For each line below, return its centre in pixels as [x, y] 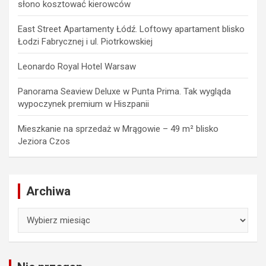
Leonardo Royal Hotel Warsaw [77, 66]
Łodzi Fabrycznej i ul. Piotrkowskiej [85, 41]
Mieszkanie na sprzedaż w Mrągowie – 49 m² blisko [118, 129]
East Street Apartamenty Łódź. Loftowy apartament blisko [131, 29]
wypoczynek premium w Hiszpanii [83, 104]
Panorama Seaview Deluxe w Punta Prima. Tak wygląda [124, 91]
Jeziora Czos [44, 141]
